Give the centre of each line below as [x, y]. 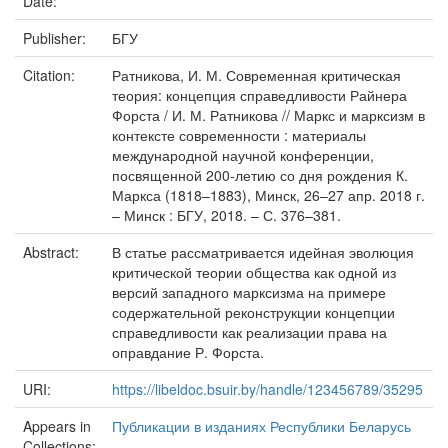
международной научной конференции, [243, 155]
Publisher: [56, 38]
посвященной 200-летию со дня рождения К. [260, 175]
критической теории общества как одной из [254, 272]
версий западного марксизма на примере [249, 292]
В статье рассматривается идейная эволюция [263, 252]
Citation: [51, 75]
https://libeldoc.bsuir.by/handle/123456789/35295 [267, 389]
